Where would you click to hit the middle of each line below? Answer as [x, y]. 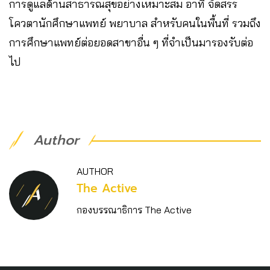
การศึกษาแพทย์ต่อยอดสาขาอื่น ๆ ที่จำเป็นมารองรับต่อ [131, 43]
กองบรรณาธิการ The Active [134, 210]
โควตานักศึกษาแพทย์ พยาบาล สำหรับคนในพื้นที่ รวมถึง [135, 24]
